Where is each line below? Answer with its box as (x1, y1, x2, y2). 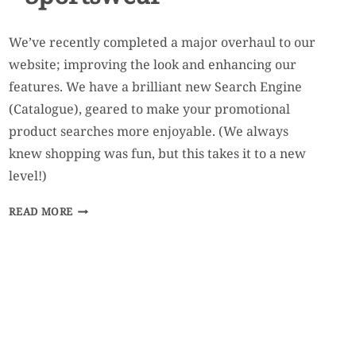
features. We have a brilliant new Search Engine (9, 77, 303, 95)
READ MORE (9, 203, 74, 219)
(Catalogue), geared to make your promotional (9, 99, 291, 118)
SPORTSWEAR (72, 291, 146, 306)
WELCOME (72, 202, 130, 217)
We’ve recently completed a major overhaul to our (9, 33, 316, 51)
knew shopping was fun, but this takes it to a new (9, 144, 307, 162)
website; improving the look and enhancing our (9, 55, 297, 73)
